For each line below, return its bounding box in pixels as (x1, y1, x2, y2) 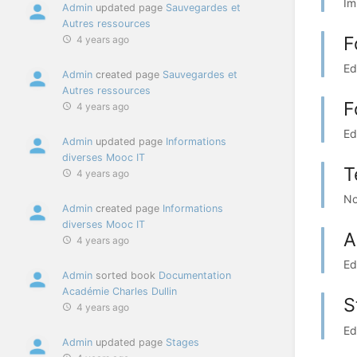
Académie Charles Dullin (62, 285, 177, 298)
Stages (166, 336, 199, 349)
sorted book (92, 269, 159, 282)
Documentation (159, 269, 231, 282)
